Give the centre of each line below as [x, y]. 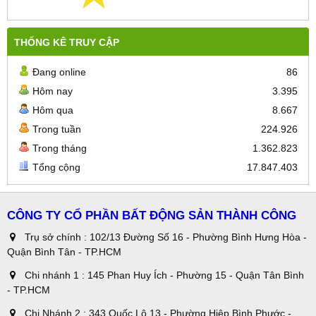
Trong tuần [57, 129]
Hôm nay [53, 91]
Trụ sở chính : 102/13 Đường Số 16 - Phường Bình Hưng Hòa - [166, 237]
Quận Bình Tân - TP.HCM [64, 251]
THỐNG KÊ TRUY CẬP [67, 42]
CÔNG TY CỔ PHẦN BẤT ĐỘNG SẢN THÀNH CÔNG [152, 215]
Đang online [59, 72]
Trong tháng [60, 148]
